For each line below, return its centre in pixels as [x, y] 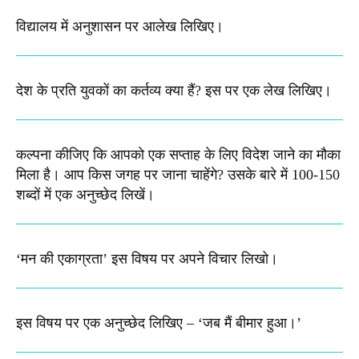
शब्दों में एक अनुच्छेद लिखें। [85, 195]
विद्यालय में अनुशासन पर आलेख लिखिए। [120, 27]
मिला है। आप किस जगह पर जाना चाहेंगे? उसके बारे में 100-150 [178, 175]
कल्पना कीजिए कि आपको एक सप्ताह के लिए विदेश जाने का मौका [178, 155]
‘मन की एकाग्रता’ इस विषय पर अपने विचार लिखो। [147, 259]
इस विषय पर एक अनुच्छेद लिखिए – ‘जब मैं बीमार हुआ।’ [159, 323]
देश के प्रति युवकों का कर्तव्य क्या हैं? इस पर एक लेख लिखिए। [174, 91]
